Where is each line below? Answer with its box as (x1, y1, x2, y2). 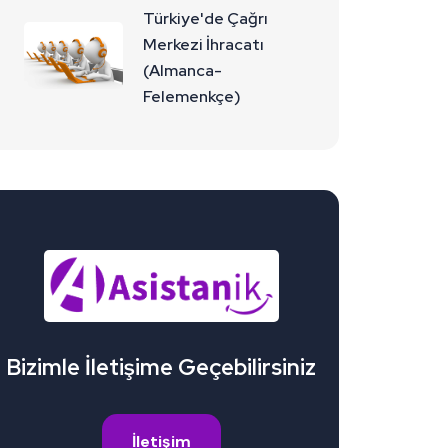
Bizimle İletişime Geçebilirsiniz (6, 352, 316, 382)
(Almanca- (143, 60, 223, 82)
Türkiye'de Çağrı (143, 8, 269, 30)
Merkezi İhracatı (143, 34, 265, 56)
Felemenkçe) (143, 86, 242, 108)
